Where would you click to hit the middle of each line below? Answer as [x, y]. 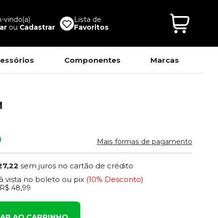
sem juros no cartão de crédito [77, 165]
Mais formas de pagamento [145, 141]
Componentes [92, 60]
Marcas [165, 60]
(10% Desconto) [115, 180]
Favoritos [91, 27]
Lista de [87, 19]
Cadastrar [37, 27]
